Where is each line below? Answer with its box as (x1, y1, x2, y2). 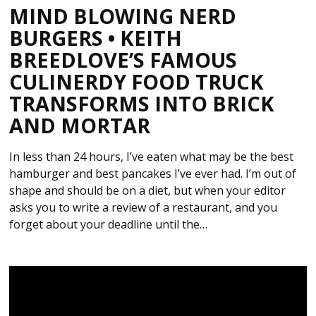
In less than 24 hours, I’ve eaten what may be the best (9, 148, 294, 164)
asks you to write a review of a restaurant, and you (9, 199, 278, 215)
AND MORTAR (9, 111, 151, 139)
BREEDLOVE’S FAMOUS (9, 45, 238, 73)
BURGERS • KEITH (9, 23, 183, 51)
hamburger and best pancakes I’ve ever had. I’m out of (9, 165, 297, 181)
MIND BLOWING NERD (9, 1, 237, 30)
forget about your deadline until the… (9, 216, 208, 232)
